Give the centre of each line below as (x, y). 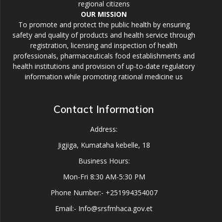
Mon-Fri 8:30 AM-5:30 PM (104, 177)
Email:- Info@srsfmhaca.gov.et (104, 208)
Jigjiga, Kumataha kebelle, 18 (104, 145)
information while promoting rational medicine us (104, 77)
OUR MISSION (104, 14)
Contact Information (104, 109)
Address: (104, 129)
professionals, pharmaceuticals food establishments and (104, 56)
